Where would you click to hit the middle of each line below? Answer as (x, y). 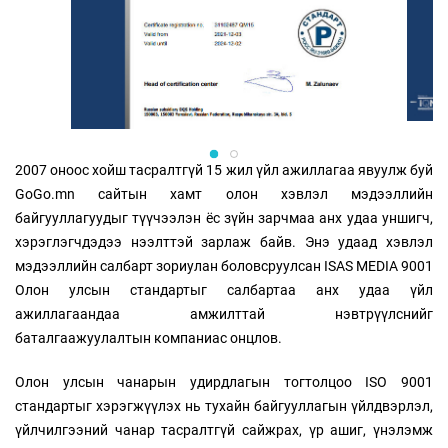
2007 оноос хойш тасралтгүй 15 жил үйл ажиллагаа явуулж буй (224, 169)
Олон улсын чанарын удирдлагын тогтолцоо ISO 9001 (224, 381)
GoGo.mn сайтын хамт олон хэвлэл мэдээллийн (224, 193)
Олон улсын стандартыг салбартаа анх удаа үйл (224, 289)
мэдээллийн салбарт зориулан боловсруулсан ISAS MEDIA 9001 (224, 265)
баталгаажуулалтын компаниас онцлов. (148, 337)
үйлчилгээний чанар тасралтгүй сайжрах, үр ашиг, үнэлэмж (224, 429)
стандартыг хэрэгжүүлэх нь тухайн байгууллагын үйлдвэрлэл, (224, 405)
